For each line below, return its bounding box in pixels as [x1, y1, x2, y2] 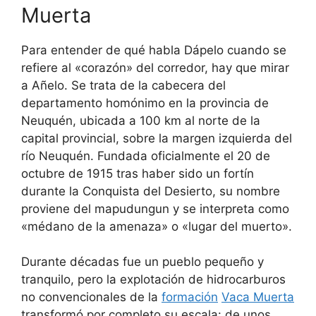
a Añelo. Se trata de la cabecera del [21, 78, 226, 92]
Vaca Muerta [221, 290, 294, 305]
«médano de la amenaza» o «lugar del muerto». [21, 219, 292, 233]
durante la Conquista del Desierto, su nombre [21, 183, 280, 198]
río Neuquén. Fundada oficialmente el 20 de [21, 148, 270, 163]
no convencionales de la [21, 290, 162, 305]
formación [162, 290, 218, 305]
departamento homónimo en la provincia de [21, 95, 269, 110]
